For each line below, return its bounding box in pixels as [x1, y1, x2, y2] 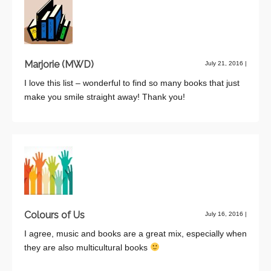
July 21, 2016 [205, 59, 245, 67]
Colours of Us [24, 209, 85, 221]
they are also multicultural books [24, 242, 150, 252]
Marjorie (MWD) [24, 58, 94, 70]
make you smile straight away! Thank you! [24, 91, 185, 102]
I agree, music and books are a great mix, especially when [24, 228, 247, 238]
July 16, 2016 [205, 210, 245, 217]
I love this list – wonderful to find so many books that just [24, 77, 240, 88]
